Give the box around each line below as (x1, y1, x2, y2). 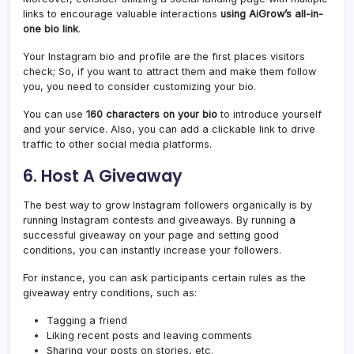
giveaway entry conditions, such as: (23, 287, 200, 299)
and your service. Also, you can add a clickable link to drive (23, 123, 315, 136)
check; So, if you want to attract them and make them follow (23, 66, 316, 78)
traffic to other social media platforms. (23, 138, 218, 151)
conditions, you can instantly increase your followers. (23, 244, 284, 257)
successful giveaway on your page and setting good (23, 229, 279, 242)
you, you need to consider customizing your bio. (23, 81, 259, 93)
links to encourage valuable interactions (23, 8, 220, 21)
